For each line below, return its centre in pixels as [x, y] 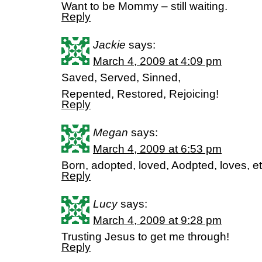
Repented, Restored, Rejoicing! [140, 94]
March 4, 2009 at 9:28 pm [157, 220]
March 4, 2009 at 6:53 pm [157, 149]
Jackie [109, 45]
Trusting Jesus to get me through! [145, 237]
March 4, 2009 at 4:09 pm [157, 61]
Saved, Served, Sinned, [121, 77]
